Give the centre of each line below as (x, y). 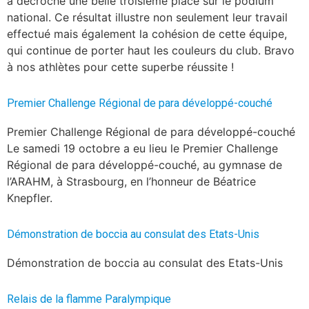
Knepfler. (30, 198)
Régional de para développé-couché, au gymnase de (144, 165)
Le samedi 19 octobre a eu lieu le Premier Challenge (142, 148)
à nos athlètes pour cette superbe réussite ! (120, 67)
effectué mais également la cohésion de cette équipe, (147, 33)
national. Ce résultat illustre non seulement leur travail (147, 17)
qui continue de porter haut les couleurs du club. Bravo (151, 50)
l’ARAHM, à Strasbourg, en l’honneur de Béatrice (131, 181)
